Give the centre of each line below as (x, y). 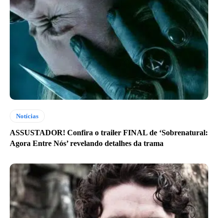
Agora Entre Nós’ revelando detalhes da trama (87, 144)
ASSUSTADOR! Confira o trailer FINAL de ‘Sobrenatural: (109, 133)
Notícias (27, 116)
